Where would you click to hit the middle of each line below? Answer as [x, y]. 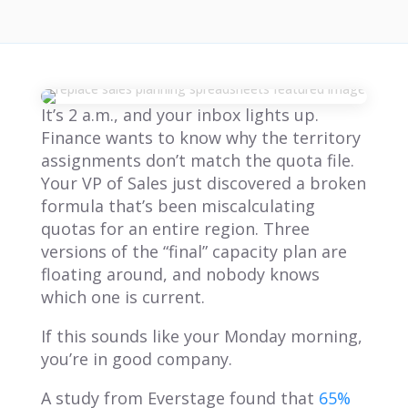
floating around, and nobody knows [180, 274]
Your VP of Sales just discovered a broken [203, 183]
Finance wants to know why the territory [200, 137]
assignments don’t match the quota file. [197, 160]
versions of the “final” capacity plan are [194, 251]
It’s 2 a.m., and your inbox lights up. [179, 114]
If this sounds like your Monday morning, [201, 336]
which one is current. [122, 296]
